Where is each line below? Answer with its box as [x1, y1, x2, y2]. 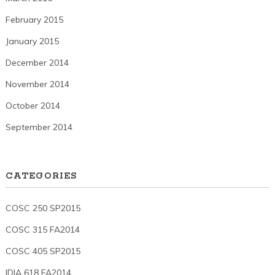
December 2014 [5, 56, 69, 68]
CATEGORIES [5, 171, 77, 182]
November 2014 [5, 78, 69, 90]
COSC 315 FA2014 [5, 224, 80, 236]
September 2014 [5, 121, 72, 133]
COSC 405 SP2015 [5, 246, 80, 257]
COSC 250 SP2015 [5, 203, 80, 214]
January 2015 [5, 35, 59, 47]
